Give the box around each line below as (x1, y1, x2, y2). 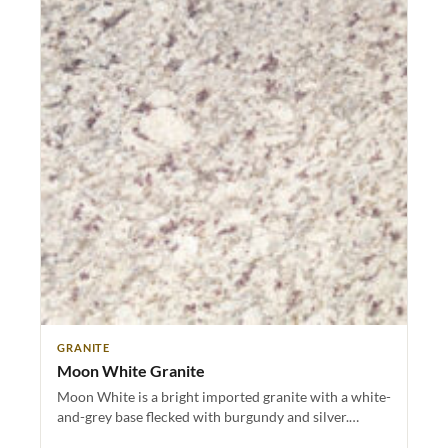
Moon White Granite (57, 360, 205, 380)
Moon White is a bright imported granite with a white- (57, 387, 391, 405)
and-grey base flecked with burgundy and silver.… (57, 407, 359, 425)
